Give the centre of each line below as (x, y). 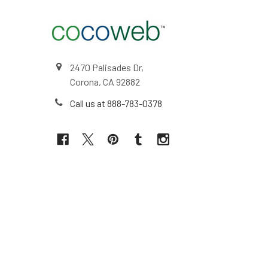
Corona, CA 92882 (105, 81)
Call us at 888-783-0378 (116, 103)
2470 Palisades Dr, (107, 67)
